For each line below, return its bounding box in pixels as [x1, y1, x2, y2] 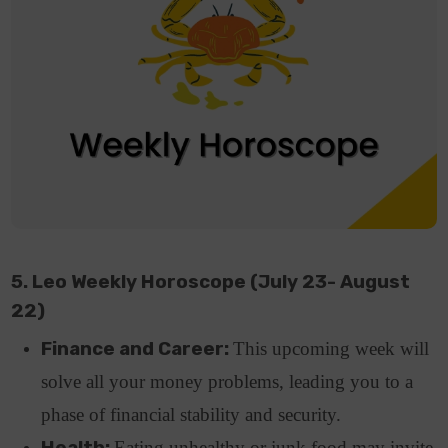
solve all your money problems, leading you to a [41, 370, 414, 392]
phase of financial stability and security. [41, 403, 347, 425]
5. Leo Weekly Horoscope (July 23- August [11, 270, 411, 293]
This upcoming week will [233, 337, 430, 359]
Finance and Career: [41, 337, 234, 360]
